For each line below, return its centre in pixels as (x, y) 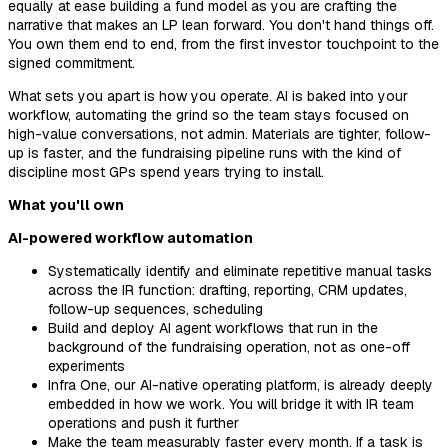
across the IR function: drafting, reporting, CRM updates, (227, 289)
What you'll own (66, 204)
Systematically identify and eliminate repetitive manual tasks (240, 270)
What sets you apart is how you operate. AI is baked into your (208, 95)
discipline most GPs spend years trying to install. (166, 171)
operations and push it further (143, 422)
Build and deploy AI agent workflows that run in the (213, 327)
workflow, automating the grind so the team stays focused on (208, 114)
